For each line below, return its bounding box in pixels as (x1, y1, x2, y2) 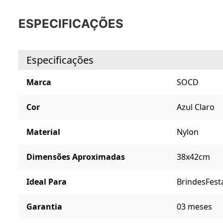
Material (26, 126, 60, 138)
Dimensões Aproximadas (26, 151, 125, 163)
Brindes (176, 176, 206, 188)
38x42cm (176, 151, 210, 163)
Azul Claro (176, 102, 215, 113)
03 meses (176, 201, 212, 213)
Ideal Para (26, 176, 67, 188)
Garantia (26, 201, 62, 213)
